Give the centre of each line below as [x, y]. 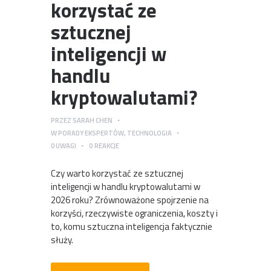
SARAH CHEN [93, 120]
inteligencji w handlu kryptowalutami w [126, 187]
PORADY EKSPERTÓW [91, 132]
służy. [62, 240]
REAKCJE [106, 145]
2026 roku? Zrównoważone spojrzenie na [130, 200]
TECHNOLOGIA [149, 132]
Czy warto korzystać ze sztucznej [117, 174]
